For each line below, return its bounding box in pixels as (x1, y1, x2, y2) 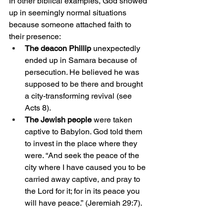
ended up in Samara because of (25, 55, 139, 65)
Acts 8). (25, 103, 51, 113)
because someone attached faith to (9, 20, 133, 30)
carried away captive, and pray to (25, 174, 142, 184)
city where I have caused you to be (25, 163, 148, 172)
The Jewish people (25, 115, 92, 125)
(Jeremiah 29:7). (83, 198, 142, 208)
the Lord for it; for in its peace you (25, 186, 142, 196)
